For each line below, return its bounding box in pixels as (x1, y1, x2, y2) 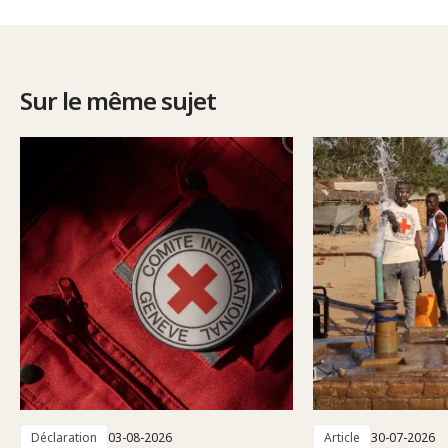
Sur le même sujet (20, 83, 216, 117)
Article (324, 428, 360, 446)
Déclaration (31, 428, 97, 446)
